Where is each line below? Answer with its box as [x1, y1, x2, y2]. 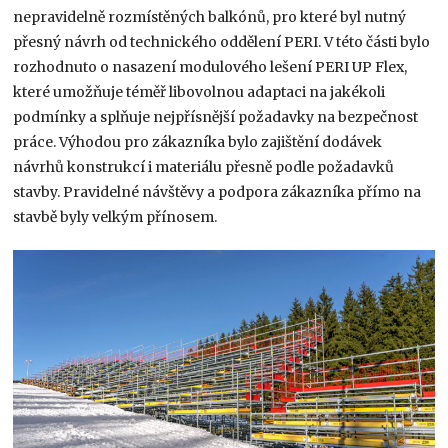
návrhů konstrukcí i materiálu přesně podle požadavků [13, 157, 395, 176]
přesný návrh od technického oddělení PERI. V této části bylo [13, 32, 431, 51]
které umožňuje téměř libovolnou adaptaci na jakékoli [13, 82, 386, 101]
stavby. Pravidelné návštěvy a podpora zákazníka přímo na [13, 182, 422, 201]
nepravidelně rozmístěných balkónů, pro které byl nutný [13, 7, 407, 26]
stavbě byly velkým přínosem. [13, 207, 218, 226]
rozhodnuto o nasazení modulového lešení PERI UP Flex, [13, 57, 408, 76]
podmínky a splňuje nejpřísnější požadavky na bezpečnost [13, 107, 419, 126]
